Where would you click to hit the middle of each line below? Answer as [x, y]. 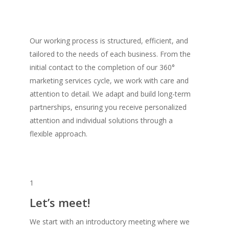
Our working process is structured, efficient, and [109, 40]
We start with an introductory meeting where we [110, 221]
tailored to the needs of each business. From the [110, 54]
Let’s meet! [60, 202]
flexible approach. [59, 133]
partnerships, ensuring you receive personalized [108, 107]
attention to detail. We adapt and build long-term [110, 94]
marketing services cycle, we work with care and [109, 80]
